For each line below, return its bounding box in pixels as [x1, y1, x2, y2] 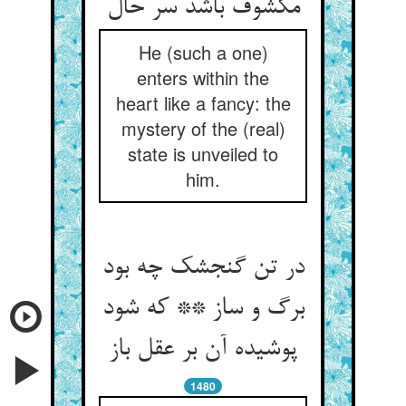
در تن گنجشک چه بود [101, 254, 304, 283]
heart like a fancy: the [115, 90, 291, 116]
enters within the [137, 64, 269, 91]
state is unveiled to [128, 140, 278, 167]
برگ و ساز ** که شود [101, 295, 304, 324]
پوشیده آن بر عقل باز [109, 335, 297, 364]
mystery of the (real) [121, 115, 285, 141]
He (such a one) [138, 39, 268, 65]
